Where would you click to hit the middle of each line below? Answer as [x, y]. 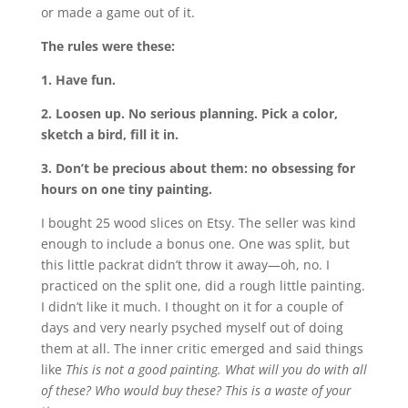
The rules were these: [107, 46]
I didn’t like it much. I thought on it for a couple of [192, 307]
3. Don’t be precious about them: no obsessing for [198, 168]
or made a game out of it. [117, 13]
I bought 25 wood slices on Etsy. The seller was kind [198, 223]
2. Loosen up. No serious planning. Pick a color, [189, 114]
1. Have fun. [78, 80]
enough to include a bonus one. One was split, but [195, 244]
